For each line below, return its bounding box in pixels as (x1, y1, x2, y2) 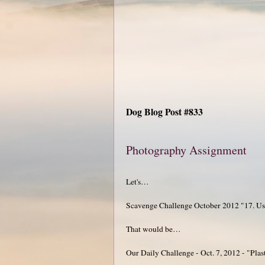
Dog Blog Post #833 (126, 104, 203, 118)
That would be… (126, 223, 181, 234)
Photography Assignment (126, 141, 247, 158)
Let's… (126, 176, 149, 187)
